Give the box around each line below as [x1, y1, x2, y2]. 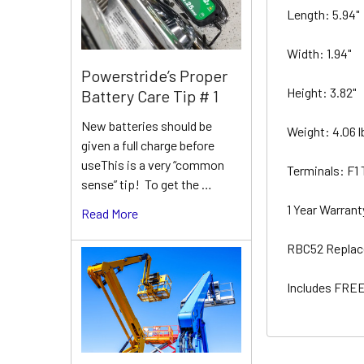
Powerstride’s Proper [81, 65, 227, 85]
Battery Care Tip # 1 [81, 85, 219, 106]
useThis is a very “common [81, 156, 224, 172]
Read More [81, 205, 138, 221]
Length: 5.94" [287, 6, 362, 22]
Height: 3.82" [287, 84, 359, 100]
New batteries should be [81, 117, 212, 133]
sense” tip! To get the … [81, 175, 212, 192]
